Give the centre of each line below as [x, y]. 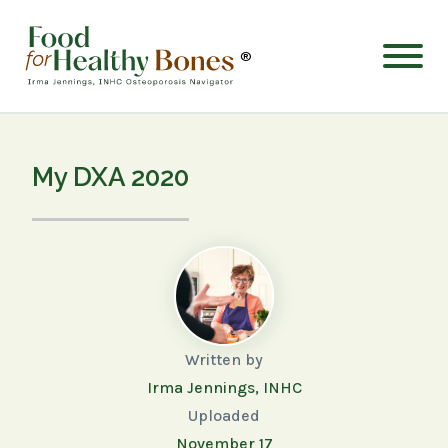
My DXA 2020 [110, 177]
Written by [224, 359]
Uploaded [224, 415]
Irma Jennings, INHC [224, 387]
